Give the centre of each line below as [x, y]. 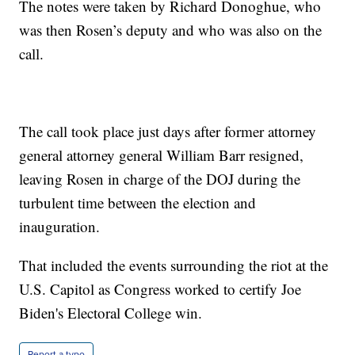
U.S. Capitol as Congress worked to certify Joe [160, 289]
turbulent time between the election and [138, 203]
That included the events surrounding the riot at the [174, 265]
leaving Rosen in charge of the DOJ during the [160, 179]
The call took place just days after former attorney [168, 132]
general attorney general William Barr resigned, [162, 155]
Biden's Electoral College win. [111, 313]
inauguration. [60, 227]
